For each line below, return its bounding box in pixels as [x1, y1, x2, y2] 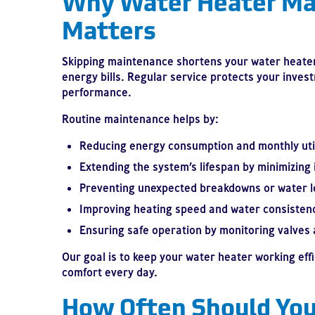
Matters [62, 10, 156, 46]
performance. [62, 85, 131, 99]
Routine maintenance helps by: [62, 112, 219, 126]
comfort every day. [62, 265, 157, 279]
